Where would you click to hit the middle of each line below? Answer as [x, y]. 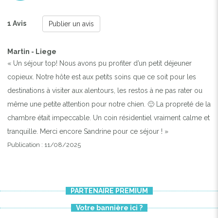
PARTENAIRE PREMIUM [109, 191]
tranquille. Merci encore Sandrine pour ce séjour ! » [88, 131]
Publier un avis [71, 24]
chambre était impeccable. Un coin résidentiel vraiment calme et [109, 118]
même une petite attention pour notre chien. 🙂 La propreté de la [109, 104]
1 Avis [18, 23]
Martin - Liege [32, 51]
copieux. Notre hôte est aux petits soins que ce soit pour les [102, 77]
